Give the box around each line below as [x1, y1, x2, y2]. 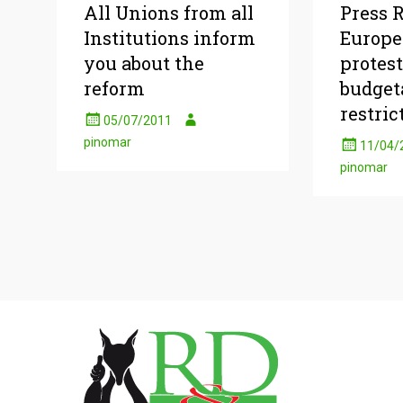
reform [84, 76, 145, 100]
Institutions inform [84, 26, 255, 49]
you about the [84, 51, 204, 75]
